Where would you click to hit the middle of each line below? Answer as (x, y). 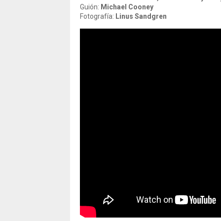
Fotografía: (98, 16)
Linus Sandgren (141, 16)
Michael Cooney (127, 7)
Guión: (90, 7)
